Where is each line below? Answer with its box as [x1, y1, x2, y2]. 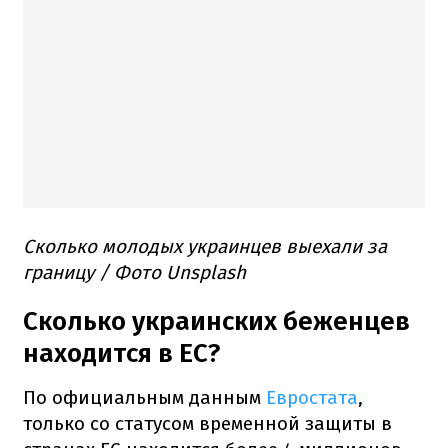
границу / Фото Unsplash [23, 260, 246, 284]
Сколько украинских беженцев [23, 305, 410, 337]
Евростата [266, 385, 358, 409]
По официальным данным [23, 385, 266, 409]
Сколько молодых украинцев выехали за [23, 234, 387, 258]
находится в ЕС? [23, 337, 220, 369]
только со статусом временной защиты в [23, 411, 392, 435]
